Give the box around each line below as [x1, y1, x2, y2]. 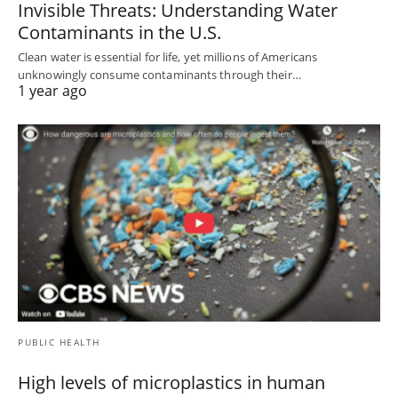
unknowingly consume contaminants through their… [18, 66, 301, 83]
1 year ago [18, 80, 87, 100]
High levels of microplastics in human [18, 370, 325, 394]
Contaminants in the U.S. [18, 20, 221, 44]
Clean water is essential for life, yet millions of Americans [18, 48, 318, 65]
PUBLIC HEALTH [18, 335, 100, 348]
